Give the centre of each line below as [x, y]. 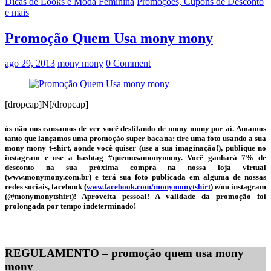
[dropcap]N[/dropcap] [47, 105]
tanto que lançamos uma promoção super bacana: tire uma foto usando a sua [135, 138]
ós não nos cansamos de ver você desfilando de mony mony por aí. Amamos [135, 128]
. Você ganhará [211, 157]
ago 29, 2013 [30, 64]
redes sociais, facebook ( [46, 186]
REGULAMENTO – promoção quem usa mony [124, 253]
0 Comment [128, 64]
